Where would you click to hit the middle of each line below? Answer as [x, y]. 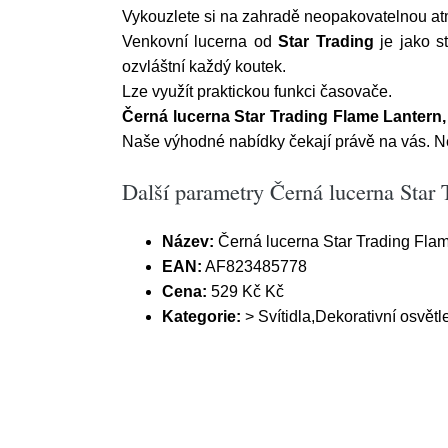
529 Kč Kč [245, 291]
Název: [188, 241]
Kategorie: [201, 316]
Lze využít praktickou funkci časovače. [257, 91]
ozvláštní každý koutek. [204, 66]
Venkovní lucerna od [200, 41]
